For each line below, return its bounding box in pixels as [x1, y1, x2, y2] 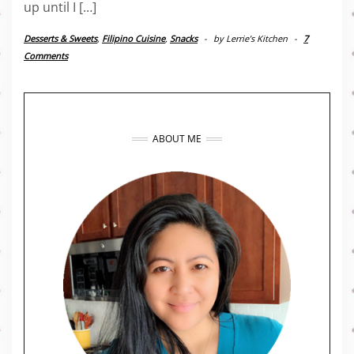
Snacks [170, 32, 198, 45]
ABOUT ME [153, 132, 201, 146]
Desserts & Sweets [24, 32, 97, 45]
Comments [24, 50, 68, 62]
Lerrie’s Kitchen [226, 32, 288, 45]
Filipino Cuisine [102, 32, 165, 45]
